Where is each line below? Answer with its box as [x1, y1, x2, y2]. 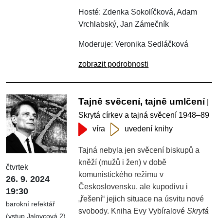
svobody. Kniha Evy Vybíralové [78, 206, 187, 215]
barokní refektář [6, 200, 55, 208]
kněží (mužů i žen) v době [78, 158, 167, 166]
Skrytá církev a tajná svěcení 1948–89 [78, 110, 210, 119]
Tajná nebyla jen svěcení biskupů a [78, 145, 200, 154]
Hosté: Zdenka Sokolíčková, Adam [78, 7, 198, 16]
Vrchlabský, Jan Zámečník [78, 19, 169, 28]
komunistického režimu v [78, 170, 164, 179]
